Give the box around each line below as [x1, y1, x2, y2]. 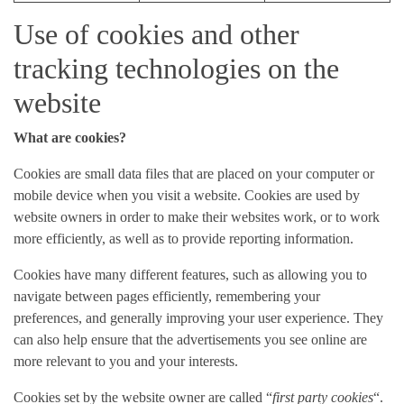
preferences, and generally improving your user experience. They [14, 310, 383, 326]
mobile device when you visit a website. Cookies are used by [14, 188, 360, 203]
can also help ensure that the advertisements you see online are [14, 332, 367, 347]
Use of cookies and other [14, 18, 299, 50]
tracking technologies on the [14, 52, 339, 85]
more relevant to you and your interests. [14, 353, 238, 369]
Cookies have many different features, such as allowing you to [14, 267, 367, 282]
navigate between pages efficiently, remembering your [14, 289, 320, 304]
